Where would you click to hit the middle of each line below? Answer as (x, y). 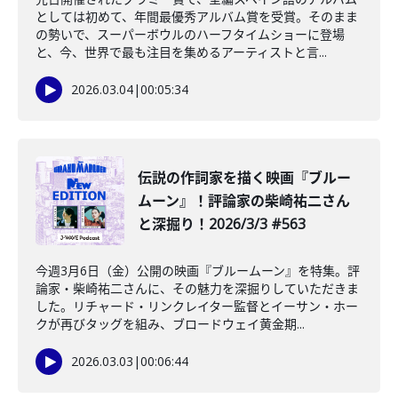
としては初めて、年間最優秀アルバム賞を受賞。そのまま (197, 16)
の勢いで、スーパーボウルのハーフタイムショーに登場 (190, 34)
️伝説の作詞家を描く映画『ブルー (244, 178)
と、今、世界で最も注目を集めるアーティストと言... (181, 52)
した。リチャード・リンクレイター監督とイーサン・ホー (197, 306)
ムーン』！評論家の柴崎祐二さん (244, 201)
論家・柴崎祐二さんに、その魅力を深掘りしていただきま (197, 288)
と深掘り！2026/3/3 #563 (222, 224)
